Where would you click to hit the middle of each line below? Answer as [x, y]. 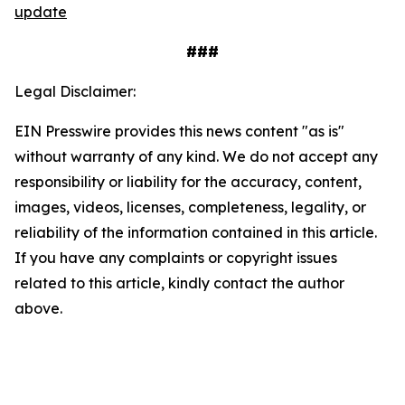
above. [38, 308]
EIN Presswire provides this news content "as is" [179, 131]
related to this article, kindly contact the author [179, 283]
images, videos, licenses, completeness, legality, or [190, 207]
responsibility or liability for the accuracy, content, [188, 182]
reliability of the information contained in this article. [196, 232]
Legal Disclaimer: [75, 91]
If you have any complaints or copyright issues [176, 258]
